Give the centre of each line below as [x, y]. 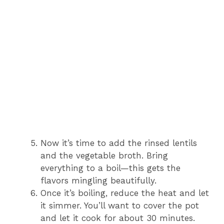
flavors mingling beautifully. [98, 181]
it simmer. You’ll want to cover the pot [120, 206]
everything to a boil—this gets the [110, 168]
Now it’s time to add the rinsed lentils [119, 143]
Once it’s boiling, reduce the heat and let [125, 193]
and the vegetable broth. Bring [104, 156]
